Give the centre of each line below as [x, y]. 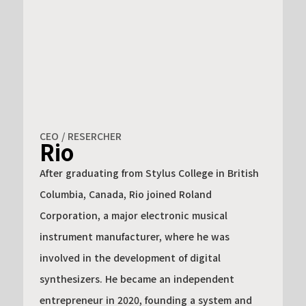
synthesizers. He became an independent [137, 278]
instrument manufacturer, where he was [134, 236]
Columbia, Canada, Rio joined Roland [125, 194]
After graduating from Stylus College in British [149, 172]
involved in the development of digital [130, 257]
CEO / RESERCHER [80, 136]
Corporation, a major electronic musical [133, 215]
